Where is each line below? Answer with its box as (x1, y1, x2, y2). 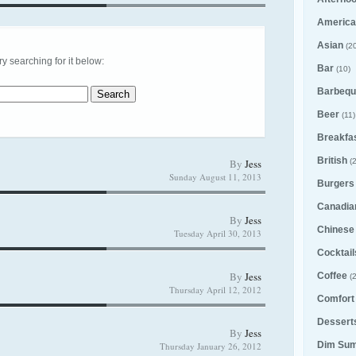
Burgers (317, 178, 354, 189)
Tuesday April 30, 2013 (174, 227, 261, 239)
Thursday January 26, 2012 (160, 340, 261, 352)
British (317, 155, 347, 166)
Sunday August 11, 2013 (169, 171, 261, 183)
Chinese (317, 224, 354, 235)
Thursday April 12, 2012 (169, 284, 261, 296)
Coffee (317, 270, 347, 281)
